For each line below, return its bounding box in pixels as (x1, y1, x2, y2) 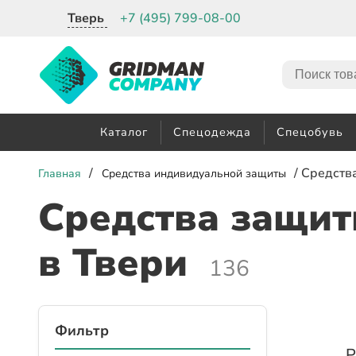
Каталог (100, 124, 148, 141)
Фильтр (55, 321, 109, 341)
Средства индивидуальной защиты (101, 166, 286, 182)
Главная (38, 166, 81, 182)
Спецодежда (173, 124, 251, 141)
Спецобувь (277, 124, 343, 141)
